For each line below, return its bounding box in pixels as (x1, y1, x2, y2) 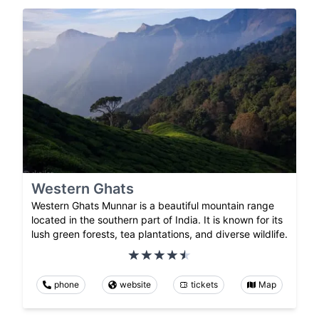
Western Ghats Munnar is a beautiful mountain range (31, 199, 274, 211)
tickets (191, 278, 219, 290)
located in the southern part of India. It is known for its (31, 213, 283, 226)
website (119, 278, 151, 290)
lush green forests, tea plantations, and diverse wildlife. (31, 227, 288, 240)
